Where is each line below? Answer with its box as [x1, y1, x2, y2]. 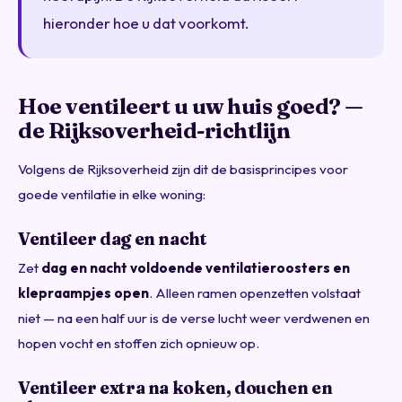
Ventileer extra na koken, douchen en [18, 376, 333, 398]
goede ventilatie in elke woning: [18, 185, 205, 203]
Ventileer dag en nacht [18, 227, 207, 249]
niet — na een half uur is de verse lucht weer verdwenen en [18, 309, 370, 327]
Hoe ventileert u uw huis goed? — [18, 92, 363, 119]
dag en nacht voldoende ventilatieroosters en [41, 258, 350, 276]
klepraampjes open [18, 284, 149, 301]
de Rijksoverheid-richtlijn [18, 117, 291, 144]
